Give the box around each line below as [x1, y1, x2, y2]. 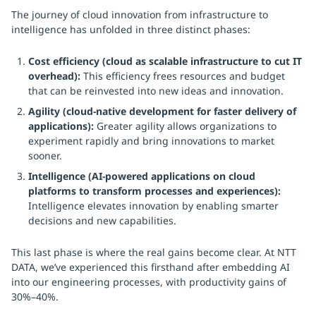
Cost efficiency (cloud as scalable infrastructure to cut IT [28, 54, 302, 68]
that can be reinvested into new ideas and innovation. [28, 84, 284, 97]
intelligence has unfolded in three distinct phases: [11, 23, 250, 36]
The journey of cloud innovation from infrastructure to [11, 8, 268, 21]
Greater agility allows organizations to [97, 119, 276, 133]
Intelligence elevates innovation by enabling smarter [28, 199, 279, 212]
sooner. [28, 149, 62, 162]
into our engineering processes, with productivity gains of [11, 275, 286, 288]
